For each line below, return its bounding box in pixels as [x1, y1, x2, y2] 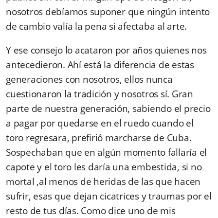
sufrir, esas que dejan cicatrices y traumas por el [6, 189, 212, 202]
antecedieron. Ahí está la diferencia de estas [6, 58, 194, 71]
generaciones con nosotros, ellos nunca [6, 73, 173, 86]
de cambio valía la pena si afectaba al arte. [6, 19, 187, 33]
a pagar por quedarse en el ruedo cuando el [6, 116, 194, 129]
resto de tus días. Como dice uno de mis [6, 204, 176, 217]
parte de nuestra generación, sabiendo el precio [6, 102, 211, 115]
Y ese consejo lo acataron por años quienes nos [6, 43, 207, 56]
